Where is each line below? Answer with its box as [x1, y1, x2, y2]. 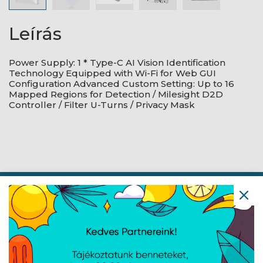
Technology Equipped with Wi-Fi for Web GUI [9, 68, 216, 79]
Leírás [9, 23, 62, 45]
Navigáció [18, 190, 76, 204]
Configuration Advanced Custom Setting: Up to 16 [9, 78, 234, 89]
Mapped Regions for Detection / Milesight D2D [9, 89, 223, 100]
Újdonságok [18, 228, 73, 239]
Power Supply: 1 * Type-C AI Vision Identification [9, 57, 225, 68]
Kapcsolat [18, 244, 63, 255]
